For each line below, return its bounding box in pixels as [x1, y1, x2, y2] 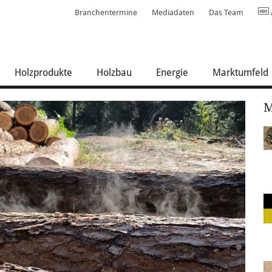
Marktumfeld [212, 67, 268, 78]
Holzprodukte [15, 67, 72, 78]
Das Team [209, 8, 243, 17]
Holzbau [97, 67, 132, 78]
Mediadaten [152, 8, 194, 17]
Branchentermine [75, 8, 137, 17]
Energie [156, 67, 188, 78]
